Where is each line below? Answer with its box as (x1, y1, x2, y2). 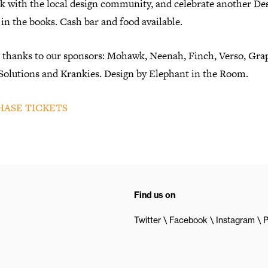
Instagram (216, 215, 255, 226)
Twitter (134, 215, 161, 226)
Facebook (169, 215, 208, 226)
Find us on (134, 190, 175, 200)
